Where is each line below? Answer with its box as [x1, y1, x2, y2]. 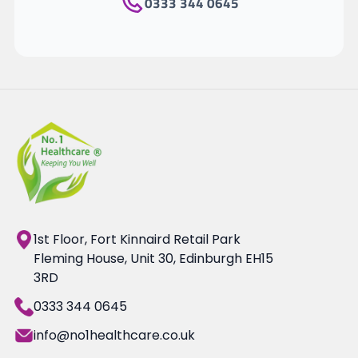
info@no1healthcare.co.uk [33, 326, 195, 345]
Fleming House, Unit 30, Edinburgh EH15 [33, 249, 273, 268]
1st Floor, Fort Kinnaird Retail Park [33, 230, 241, 249]
